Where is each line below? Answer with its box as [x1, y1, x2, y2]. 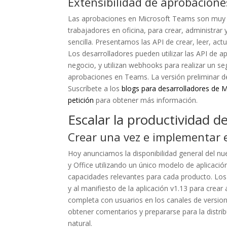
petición [68, 95, 94, 105]
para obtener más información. [94, 95, 198, 105]
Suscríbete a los [68, 84, 122, 93]
